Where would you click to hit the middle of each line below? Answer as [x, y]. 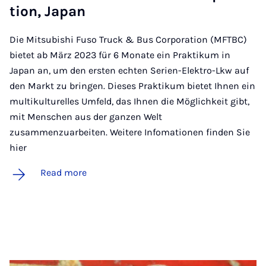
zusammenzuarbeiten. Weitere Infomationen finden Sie [130, 132]
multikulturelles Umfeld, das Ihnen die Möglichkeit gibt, [129, 101]
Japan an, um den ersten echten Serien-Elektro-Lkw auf [129, 70]
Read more [64, 172]
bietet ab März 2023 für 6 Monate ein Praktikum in [120, 55]
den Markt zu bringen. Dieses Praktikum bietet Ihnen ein [132, 86]
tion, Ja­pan [47, 11]
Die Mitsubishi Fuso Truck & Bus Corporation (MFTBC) [128, 39]
